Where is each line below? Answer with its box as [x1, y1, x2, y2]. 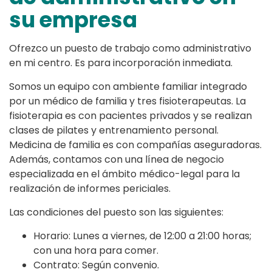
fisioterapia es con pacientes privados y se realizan [9, 109, 252, 123]
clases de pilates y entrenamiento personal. [9, 123, 219, 138]
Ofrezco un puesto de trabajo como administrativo [9, 41, 251, 56]
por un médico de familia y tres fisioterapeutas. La [9, 94, 246, 109]
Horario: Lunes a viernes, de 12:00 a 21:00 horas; [33, 229, 251, 243]
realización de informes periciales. [9, 182, 171, 196]
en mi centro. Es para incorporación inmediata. [9, 56, 233, 70]
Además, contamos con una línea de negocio [9, 152, 224, 167]
